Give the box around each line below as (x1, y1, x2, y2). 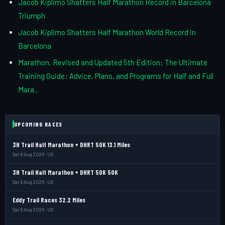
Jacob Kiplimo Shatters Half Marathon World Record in (18, 27, 196, 37)
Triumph (18, 11, 45, 20)
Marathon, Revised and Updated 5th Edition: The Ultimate (18, 57, 207, 67)
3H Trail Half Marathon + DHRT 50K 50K (13, 168, 118, 176)
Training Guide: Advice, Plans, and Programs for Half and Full (18, 71, 213, 80)
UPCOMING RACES (14, 121, 63, 128)
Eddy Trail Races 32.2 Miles (13, 195, 85, 204)
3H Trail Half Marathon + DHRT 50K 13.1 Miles (13, 140, 130, 149)
